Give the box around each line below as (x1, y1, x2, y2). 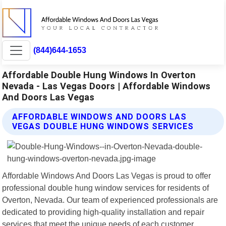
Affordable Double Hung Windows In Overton (2, 69, 196, 80)
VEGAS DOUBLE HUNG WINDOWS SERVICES (12, 121, 194, 131)
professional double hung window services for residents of (2, 183, 209, 192)
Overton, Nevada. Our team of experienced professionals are (2, 195, 218, 204)
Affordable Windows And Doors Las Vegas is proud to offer (2, 171, 211, 180)
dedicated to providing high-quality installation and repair (2, 207, 205, 216)
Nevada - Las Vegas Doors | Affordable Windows (2, 80, 211, 91)
